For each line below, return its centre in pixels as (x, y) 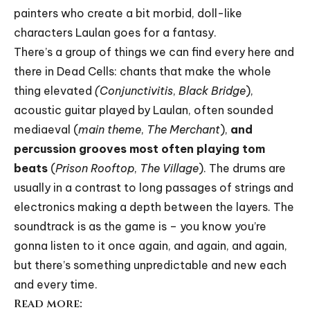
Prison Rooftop (95, 168)
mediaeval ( (46, 129)
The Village (169, 168)
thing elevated (54, 90)
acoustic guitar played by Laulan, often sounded (144, 110)
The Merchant (183, 129)
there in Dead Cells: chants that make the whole (143, 71)
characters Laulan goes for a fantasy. (115, 32)
